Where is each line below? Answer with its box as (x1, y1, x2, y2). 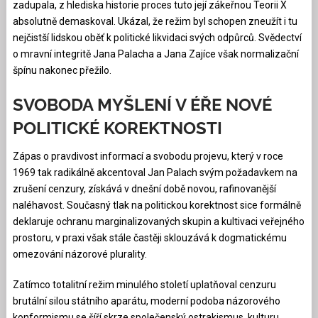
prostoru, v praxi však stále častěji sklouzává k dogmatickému (12, 231, 287, 243)
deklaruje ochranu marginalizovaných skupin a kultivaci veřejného (12, 215, 305, 227)
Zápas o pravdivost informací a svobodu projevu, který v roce (12, 150, 283, 162)
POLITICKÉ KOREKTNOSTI (12, 117, 222, 138)
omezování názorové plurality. (12, 248, 147, 260)
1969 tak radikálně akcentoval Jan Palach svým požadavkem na (12, 166, 297, 178)
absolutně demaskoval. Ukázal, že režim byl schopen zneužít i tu (12, 15, 297, 27)
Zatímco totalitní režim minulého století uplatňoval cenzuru (12, 278, 276, 290)
